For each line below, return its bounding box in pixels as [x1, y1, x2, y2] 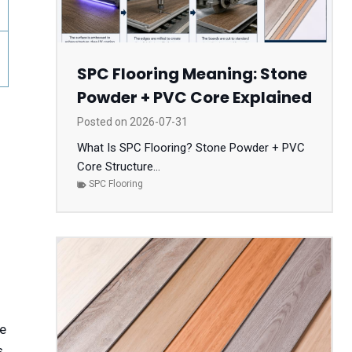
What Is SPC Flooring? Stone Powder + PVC [76, 141, 305, 156]
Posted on [76, 115, 130, 129]
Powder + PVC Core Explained [76, 86, 312, 109]
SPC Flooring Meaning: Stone [76, 63, 307, 86]
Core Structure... [76, 159, 160, 174]
